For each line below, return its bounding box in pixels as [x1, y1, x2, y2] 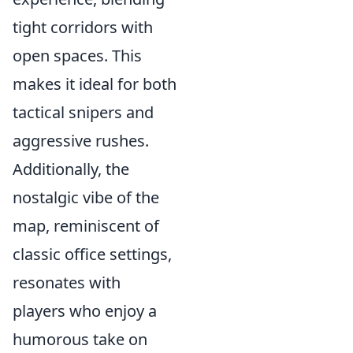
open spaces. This [13, 45, 142, 67]
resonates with [13, 272, 121, 294]
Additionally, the [13, 158, 129, 180]
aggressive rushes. [13, 130, 149, 152]
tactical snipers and [13, 102, 154, 124]
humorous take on [13, 329, 147, 351]
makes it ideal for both [13, 73, 176, 95]
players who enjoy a [13, 300, 157, 322]
